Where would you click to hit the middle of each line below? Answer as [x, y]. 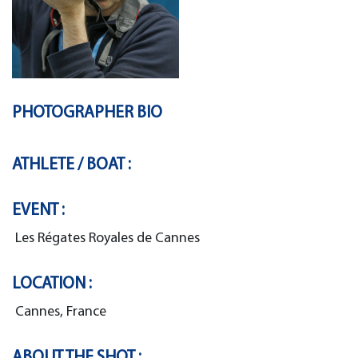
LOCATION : [52, 284]
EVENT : [38, 210]
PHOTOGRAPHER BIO [87, 113]
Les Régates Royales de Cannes [107, 238]
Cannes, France [61, 312]
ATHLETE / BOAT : [72, 165]
